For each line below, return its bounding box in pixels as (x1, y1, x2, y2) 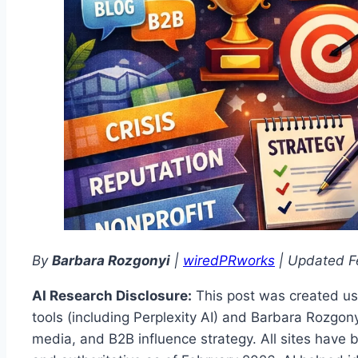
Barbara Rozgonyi (52, 253, 170, 269)
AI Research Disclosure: (32, 288, 192, 304)
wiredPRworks (183, 253, 275, 269)
